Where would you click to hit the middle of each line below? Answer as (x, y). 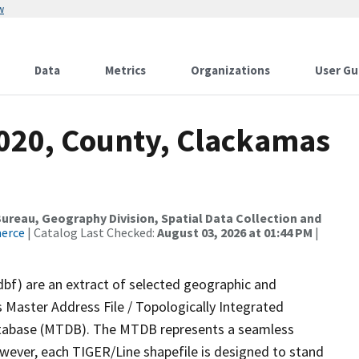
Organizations (230, 70)
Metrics (125, 70)
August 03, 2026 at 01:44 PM (235, 232)
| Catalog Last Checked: (91, 232)
